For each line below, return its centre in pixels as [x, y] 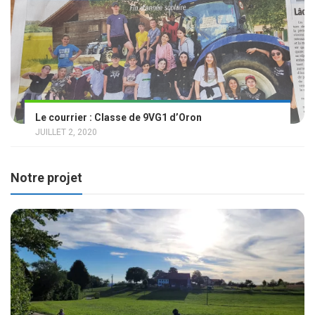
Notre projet [46, 177]
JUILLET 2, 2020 [66, 132]
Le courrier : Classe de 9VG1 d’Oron [118, 117]
